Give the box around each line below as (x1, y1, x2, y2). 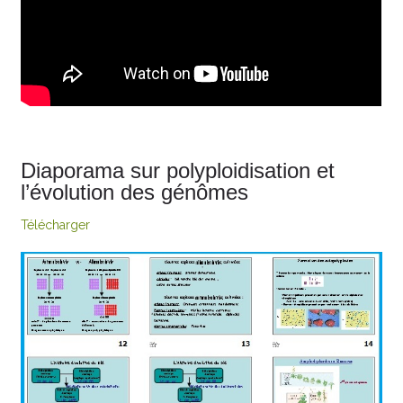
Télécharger (21, 217, 91, 232)
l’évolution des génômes (21, 179, 249, 204)
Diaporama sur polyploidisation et (21, 157, 336, 183)
